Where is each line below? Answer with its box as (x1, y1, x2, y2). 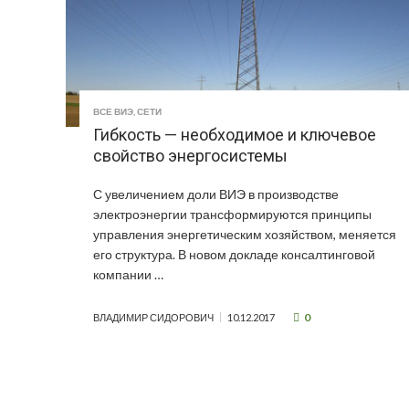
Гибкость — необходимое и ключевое (93, 125, 376, 145)
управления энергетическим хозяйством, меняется (93, 226, 396, 243)
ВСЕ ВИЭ (93, 106, 133, 118)
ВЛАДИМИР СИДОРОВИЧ (93, 311, 214, 324)
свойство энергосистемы (93, 146, 288, 166)
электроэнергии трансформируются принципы (93, 206, 372, 223)
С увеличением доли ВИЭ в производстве (93, 186, 339, 203)
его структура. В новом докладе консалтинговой (93, 246, 375, 263)
